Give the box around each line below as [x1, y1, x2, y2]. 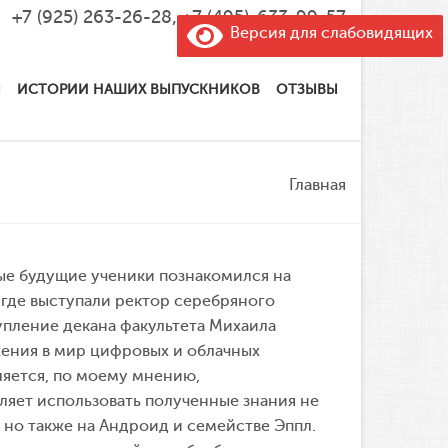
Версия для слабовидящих [223, 23, 433, 42]
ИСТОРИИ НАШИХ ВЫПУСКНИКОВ [17, 82, 260, 97]
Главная [289, 176, 346, 194]
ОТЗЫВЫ [276, 82, 338, 97]
